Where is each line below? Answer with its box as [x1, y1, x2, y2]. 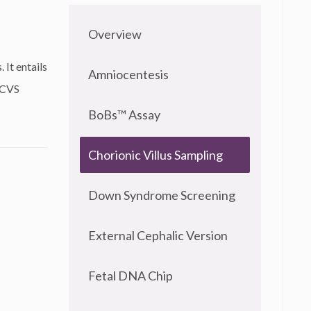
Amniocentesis [87, 67, 169, 82]
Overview [87, 26, 142, 42]
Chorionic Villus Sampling [87, 147, 223, 162]
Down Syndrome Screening [87, 187, 235, 203]
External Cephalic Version [87, 228, 228, 243]
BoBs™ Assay [87, 107, 160, 122]
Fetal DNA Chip [87, 268, 173, 283]
